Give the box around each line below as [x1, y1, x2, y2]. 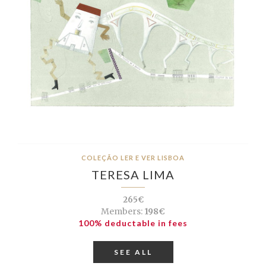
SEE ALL [113, 247, 153, 256]
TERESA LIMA [91, 167, 175, 182]
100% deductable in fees [78, 217, 188, 228]
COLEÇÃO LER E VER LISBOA [81, 153, 185, 161]
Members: [101, 205, 142, 217]
